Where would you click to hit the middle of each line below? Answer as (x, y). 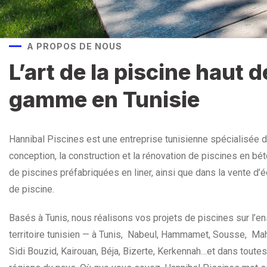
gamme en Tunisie (104, 100)
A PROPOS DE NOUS (74, 46)
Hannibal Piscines (46, 139)
